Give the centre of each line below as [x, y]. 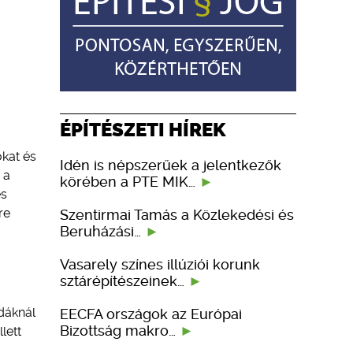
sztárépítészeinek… [124, 281]
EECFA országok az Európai [151, 314]
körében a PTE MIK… [130, 181]
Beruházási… [102, 231]
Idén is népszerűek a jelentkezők [171, 165]
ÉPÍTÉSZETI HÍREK [143, 129]
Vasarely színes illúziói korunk [160, 264]
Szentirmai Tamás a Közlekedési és [177, 214]
